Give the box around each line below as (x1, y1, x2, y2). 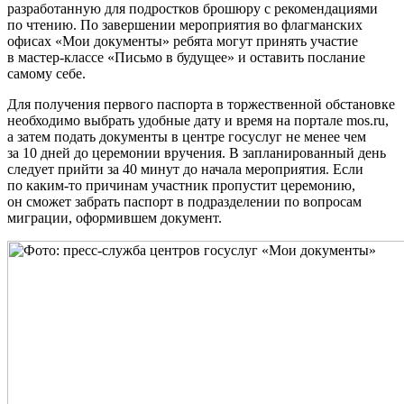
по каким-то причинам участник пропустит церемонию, (7, 178, 355, 194)
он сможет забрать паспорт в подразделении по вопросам (7, 194, 362, 210)
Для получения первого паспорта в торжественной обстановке (7, 96, 395, 113)
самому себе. (7, 66, 86, 82)
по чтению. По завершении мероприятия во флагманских (7, 17, 363, 33)
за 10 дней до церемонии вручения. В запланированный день (7, 145, 386, 161)
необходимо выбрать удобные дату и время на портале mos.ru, (7, 113, 389, 129)
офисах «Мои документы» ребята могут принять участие (7, 33, 358, 50)
